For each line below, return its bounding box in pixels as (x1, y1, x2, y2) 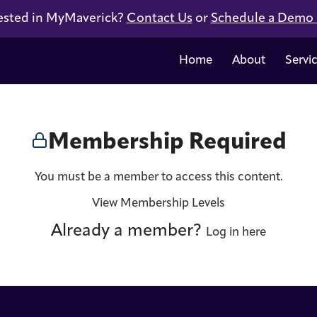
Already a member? (51, 223, 206, 240)
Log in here (206, 226, 266, 238)
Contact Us (126, 12, 192, 25)
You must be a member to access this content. (34, 171, 283, 183)
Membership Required (47, 132, 287, 154)
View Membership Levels (92, 197, 225, 209)
